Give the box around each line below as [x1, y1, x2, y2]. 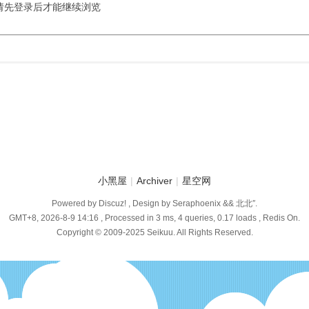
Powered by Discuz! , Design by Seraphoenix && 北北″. [52, 199, 257, 208]
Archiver [137, 175, 172, 186]
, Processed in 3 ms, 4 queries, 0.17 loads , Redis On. [99, 213, 300, 223]
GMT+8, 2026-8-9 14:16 [9, 213, 99, 223]
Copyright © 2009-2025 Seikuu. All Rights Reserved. [56, 228, 253, 237]
